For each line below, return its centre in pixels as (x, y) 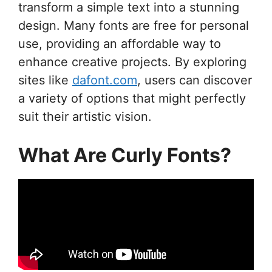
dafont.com (105, 80)
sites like (45, 80)
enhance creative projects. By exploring (132, 62)
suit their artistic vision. (85, 116)
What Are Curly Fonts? (125, 155)
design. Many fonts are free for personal (134, 25)
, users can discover (195, 80)
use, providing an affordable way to (120, 43)
